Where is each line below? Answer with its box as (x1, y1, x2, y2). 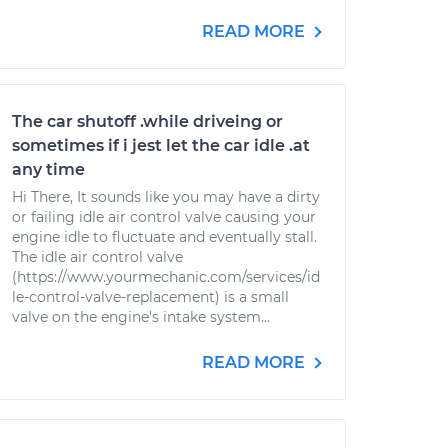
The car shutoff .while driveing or (12, 112, 283, 131)
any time (12, 160, 85, 179)
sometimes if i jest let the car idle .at (12, 136, 310, 155)
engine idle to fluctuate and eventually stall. (12, 228, 317, 246)
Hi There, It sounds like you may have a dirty (12, 188, 320, 206)
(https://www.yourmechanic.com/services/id (12, 268, 320, 286)
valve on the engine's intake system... (12, 308, 270, 326)
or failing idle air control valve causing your (12, 208, 316, 226)
